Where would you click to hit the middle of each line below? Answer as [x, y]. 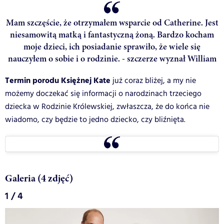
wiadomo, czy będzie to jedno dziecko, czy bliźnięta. [95, 120]
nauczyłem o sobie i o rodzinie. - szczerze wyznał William [112, 59]
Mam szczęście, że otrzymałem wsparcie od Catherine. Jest [112, 23]
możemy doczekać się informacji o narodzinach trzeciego [103, 94]
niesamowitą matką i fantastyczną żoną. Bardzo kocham [112, 35]
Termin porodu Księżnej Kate [58, 81]
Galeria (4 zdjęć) [39, 178]
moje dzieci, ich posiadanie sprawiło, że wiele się [112, 47]
